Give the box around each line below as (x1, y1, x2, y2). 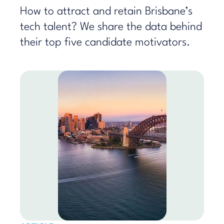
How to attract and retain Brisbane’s (20, 6, 192, 17)
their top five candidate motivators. (20, 37, 190, 48)
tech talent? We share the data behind (20, 21, 202, 32)
